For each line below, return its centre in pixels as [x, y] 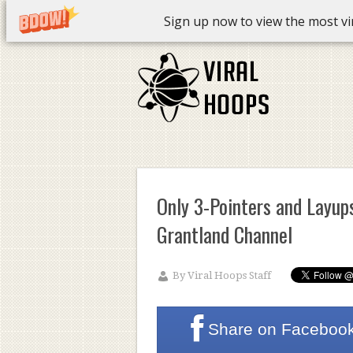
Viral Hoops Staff [229, 275]
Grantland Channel [224, 234]
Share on [243, 329]
